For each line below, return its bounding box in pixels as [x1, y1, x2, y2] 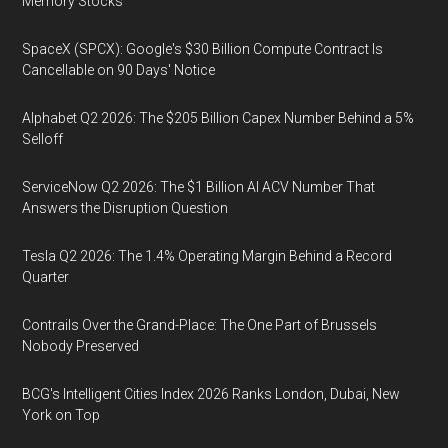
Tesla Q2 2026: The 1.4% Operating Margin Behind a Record [22, 248, 393, 264]
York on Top [22, 407, 101, 423]
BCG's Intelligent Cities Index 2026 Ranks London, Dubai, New [22, 386, 401, 402]
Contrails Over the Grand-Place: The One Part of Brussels [22, 317, 378, 333]
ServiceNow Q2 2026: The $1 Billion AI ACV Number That [22, 179, 376, 195]
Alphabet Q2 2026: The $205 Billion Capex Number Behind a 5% [22, 110, 415, 126]
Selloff [22, 131, 64, 147]
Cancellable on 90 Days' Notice [22, 62, 216, 78]
